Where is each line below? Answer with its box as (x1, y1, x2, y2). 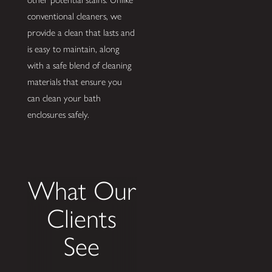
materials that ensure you (27, 75, 122, 87)
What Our (27, 175, 136, 207)
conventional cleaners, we (27, 10, 121, 22)
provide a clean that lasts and (27, 26, 135, 38)
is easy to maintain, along (27, 42, 119, 55)
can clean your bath (27, 92, 101, 104)
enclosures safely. (27, 108, 89, 120)
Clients (47, 203, 117, 235)
